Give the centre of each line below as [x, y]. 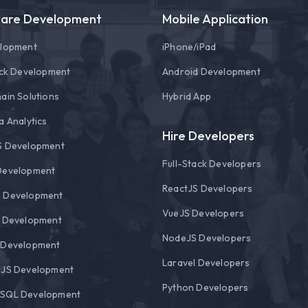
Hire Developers [208, 135]
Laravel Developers [206, 262]
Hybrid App [187, 96]
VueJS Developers [203, 213]
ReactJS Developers [208, 188]
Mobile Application [215, 19]
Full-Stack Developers [212, 163]
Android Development [211, 71]
